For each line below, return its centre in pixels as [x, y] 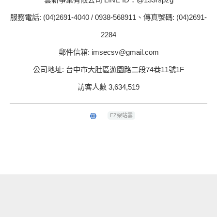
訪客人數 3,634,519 [108, 87]
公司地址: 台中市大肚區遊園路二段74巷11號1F [108, 70]
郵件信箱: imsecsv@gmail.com [108, 52]
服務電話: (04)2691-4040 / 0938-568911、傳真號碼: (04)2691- [108, 17]
